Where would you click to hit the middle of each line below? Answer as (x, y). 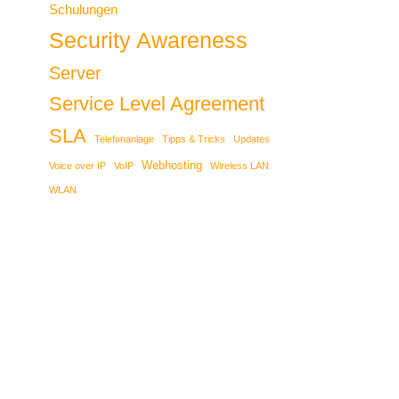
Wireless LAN (240, 166)
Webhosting (172, 166)
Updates (252, 139)
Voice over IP (77, 166)
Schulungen (83, 10)
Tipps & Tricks (194, 139)
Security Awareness (148, 41)
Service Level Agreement (157, 104)
